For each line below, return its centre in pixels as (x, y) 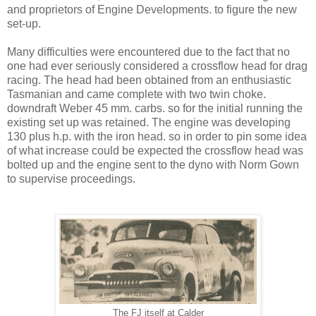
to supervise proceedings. (71, 179)
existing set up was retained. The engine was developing (149, 123)
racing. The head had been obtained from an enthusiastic (149, 80)
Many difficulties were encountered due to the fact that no (148, 52)
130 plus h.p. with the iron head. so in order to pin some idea (157, 137)
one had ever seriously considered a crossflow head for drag (157, 66)
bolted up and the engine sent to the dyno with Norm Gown (153, 165)
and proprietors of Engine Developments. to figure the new (152, 10)
